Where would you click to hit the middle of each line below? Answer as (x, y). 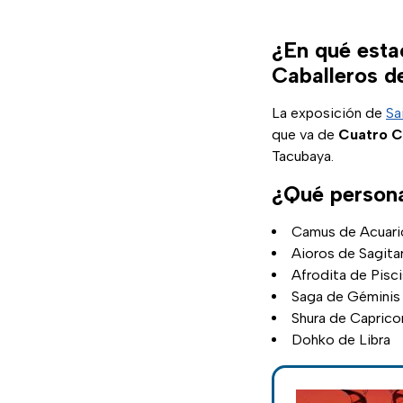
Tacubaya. (303, 157)
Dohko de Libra (341, 340)
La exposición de (329, 113)
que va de (305, 135)
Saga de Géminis (346, 297)
